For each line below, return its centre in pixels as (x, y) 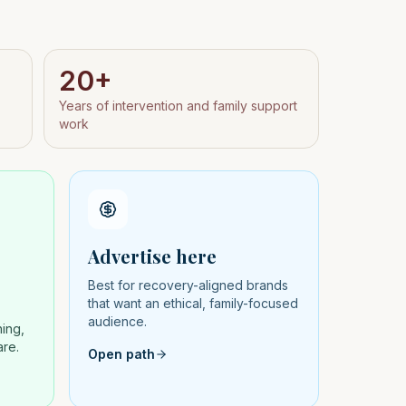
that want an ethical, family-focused (193, 303)
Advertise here (152, 256)
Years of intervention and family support (178, 106)
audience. (117, 321)
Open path (121, 354)
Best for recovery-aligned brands (188, 285)
